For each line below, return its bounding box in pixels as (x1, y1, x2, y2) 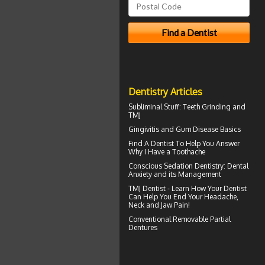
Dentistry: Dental (193, 161, 248, 170)
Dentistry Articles (128, 85, 202, 98)
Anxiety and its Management (128, 169, 221, 179)
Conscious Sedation (128, 161, 193, 170)
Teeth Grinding (183, 102, 231, 111)
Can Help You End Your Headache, (128, 192, 238, 201)
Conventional (128, 214, 173, 224)
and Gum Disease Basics (159, 124, 241, 134)
